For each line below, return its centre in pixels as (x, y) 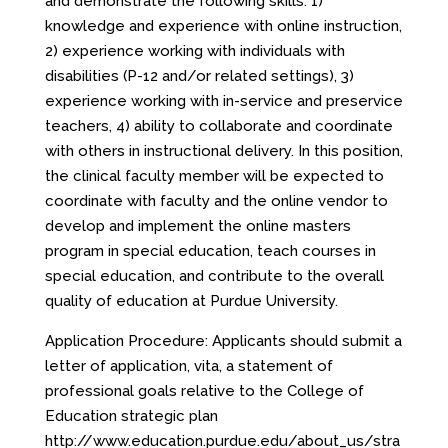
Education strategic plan (131, 416)
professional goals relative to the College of (204, 391)
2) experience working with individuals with (194, 51)
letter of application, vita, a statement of (188, 366)
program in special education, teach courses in (210, 251)
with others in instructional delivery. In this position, (223, 151)
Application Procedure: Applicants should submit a (223, 341)
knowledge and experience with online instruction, (223, 26)
